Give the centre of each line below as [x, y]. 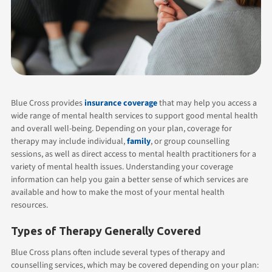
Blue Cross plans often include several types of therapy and [118, 252]
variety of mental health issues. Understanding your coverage [122, 167]
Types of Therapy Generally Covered [106, 230]
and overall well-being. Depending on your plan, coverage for [121, 128]
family [139, 141]
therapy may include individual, [69, 141]
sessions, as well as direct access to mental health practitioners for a [134, 154]
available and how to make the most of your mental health [118, 192]
